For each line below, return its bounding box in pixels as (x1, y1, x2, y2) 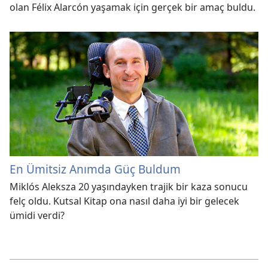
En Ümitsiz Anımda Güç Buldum (10, 160, 181, 177)
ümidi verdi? (10, 208, 65, 222)
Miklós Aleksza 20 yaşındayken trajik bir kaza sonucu (10, 179, 248, 193)
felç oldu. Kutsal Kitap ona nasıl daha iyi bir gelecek (10, 194, 239, 208)
